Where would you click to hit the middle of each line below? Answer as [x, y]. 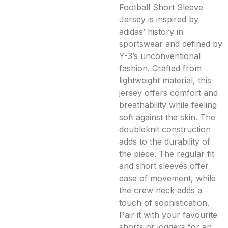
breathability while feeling [168, 105]
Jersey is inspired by [159, 19]
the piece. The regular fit [167, 153]
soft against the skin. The [167, 117]
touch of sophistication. [164, 202]
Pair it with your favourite [168, 215]
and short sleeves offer [164, 166]
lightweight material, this [165, 80]
